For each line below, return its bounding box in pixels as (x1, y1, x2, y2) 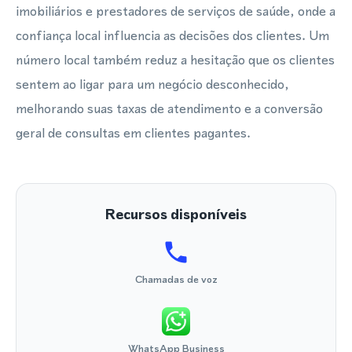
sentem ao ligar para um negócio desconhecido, (16, 75, 289, 93)
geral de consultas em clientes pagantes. (16, 123, 251, 142)
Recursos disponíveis (105, 204, 247, 224)
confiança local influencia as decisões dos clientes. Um (16, 26, 329, 45)
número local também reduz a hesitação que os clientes (16, 50, 335, 69)
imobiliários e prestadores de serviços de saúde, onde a (16, 2, 335, 20)
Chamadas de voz (134, 273, 218, 286)
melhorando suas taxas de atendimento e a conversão (16, 99, 323, 118)
